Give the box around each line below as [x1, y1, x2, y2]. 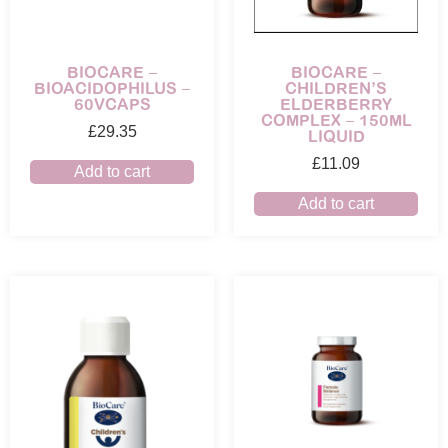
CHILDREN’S [285, 77, 387, 98]
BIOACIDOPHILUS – [34, 77, 190, 98]
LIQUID [307, 125, 365, 146]
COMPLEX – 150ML [260, 109, 412, 130]
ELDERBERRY [280, 93, 392, 114]
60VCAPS [73, 93, 151, 114]
